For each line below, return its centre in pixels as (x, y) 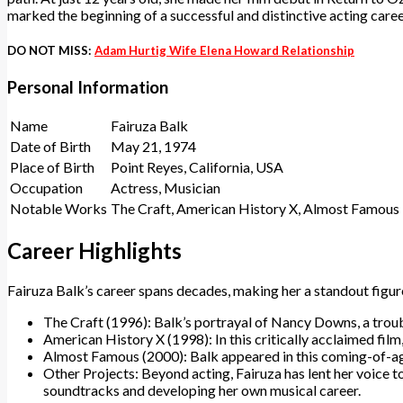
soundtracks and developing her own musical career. (202, 390)
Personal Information (88, 88)
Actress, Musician (166, 187)
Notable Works (58, 208)
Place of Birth (52, 166)
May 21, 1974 (153, 146)
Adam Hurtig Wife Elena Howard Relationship (224, 51)
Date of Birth (50, 146)
